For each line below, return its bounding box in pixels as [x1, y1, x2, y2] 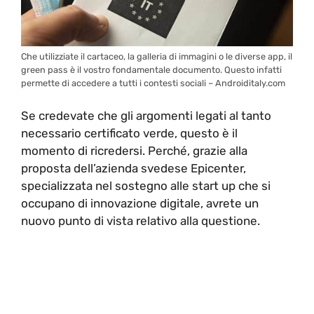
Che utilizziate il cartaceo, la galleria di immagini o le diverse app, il [21, 50, 292, 62]
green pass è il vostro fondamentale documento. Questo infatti [21, 64, 282, 75]
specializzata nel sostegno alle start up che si [21, 179, 271, 193]
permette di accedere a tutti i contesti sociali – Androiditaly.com [21, 77, 285, 88]
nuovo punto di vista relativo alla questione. [21, 214, 260, 228]
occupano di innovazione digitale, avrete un [21, 196, 259, 211]
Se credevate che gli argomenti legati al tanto [21, 109, 271, 123]
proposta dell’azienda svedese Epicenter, [21, 161, 246, 176]
